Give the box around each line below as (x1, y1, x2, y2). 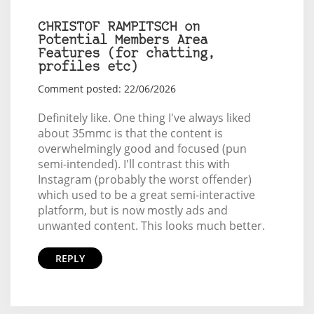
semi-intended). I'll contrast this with (37, 156, 230, 172)
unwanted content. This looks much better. (37, 218, 265, 234)
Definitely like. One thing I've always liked (37, 110, 251, 126)
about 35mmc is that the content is (37, 125, 223, 142)
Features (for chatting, (37, 48, 215, 62)
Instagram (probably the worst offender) (37, 172, 252, 188)
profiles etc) (37, 61, 138, 75)
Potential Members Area (37, 34, 207, 48)
